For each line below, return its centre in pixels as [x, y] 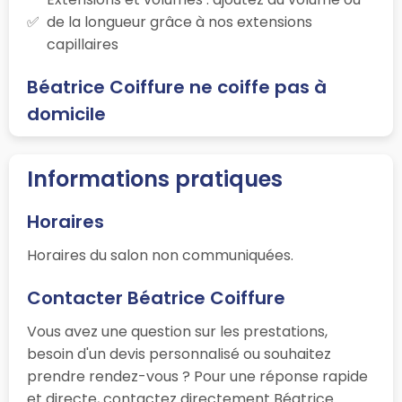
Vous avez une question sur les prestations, [177, 331]
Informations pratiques [155, 179]
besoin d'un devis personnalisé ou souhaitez [179, 354]
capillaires [83, 44]
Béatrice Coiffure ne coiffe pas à [177, 87]
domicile [66, 114]
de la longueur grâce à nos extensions [179, 22]
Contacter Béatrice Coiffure [156, 297]
